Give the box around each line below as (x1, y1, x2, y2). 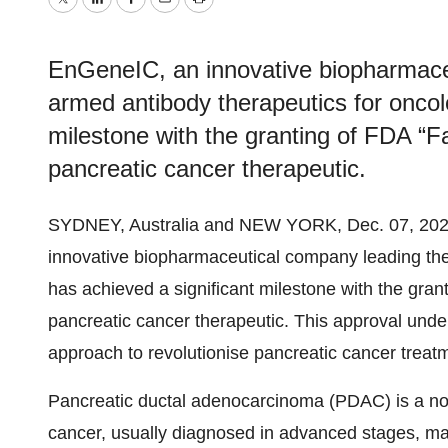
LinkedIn (95, 2, 164, 23)
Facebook (129, 2, 209, 23)
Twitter (61, 2, 115, 23)
